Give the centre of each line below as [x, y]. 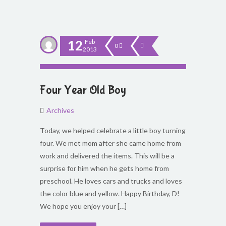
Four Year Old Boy [83, 90]
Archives [60, 110]
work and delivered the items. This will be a [107, 156]
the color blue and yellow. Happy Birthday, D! [110, 193]
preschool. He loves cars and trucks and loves [111, 181]
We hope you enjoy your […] [83, 206]
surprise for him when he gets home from [104, 168]
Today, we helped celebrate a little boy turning [113, 130]
